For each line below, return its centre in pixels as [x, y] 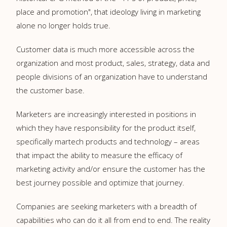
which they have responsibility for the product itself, [106, 127]
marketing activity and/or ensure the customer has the [111, 168]
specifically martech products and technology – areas [108, 141]
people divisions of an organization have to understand [112, 76]
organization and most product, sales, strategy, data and [113, 63]
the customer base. [50, 90]
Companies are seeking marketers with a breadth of [106, 206]
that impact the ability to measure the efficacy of [99, 155]
